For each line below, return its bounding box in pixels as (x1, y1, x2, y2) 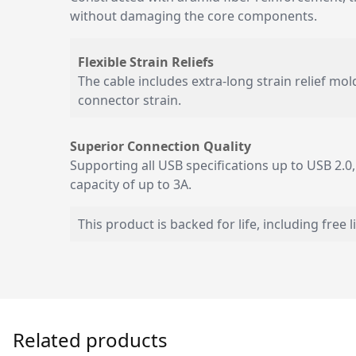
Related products (13, 327, 168, 353)
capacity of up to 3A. (70, 176, 192, 193)
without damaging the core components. (70, 7, 317, 25)
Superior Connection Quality (70, 137, 251, 155)
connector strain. (78, 91, 181, 109)
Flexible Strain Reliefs (78, 53, 214, 71)
